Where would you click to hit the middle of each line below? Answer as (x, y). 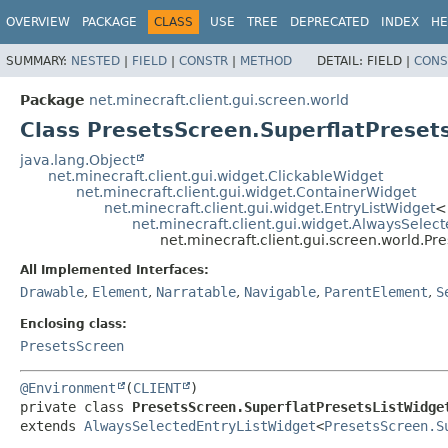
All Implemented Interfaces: (114, 269)
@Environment (68, 387)
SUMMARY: (38, 60)
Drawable (52, 291)
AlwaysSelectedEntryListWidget (200, 425)
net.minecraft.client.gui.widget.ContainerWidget (246, 191)
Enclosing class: (73, 323)
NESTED (95, 60)
